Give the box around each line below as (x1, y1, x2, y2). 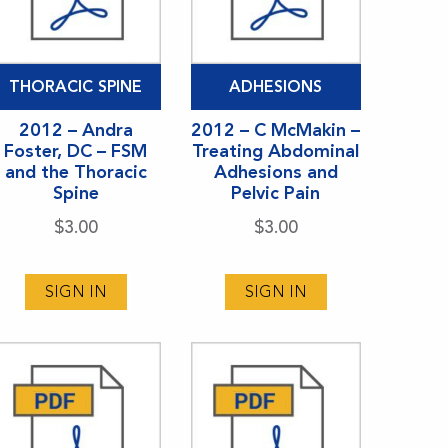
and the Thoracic (4, 160, 147, 183)
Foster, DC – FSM (4, 139, 148, 162)
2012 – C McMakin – (191, 118, 361, 141)
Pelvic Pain (231, 181, 321, 204)
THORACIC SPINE (9, 76, 143, 96)
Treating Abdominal (192, 139, 360, 162)
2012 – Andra (18, 118, 133, 141)
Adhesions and (213, 160, 338, 183)
